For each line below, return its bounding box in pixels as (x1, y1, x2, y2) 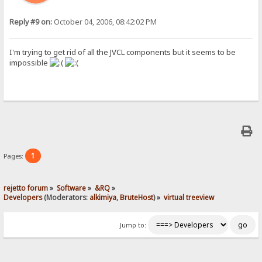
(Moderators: (42, 192, 90, 202)
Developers (4, 192, 43, 202)
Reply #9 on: (9, 17, 53, 27)
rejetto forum (4, 182, 49, 192)
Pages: (4, 151, 26, 160)
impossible (9, 57, 50, 68)
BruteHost (120, 192, 154, 202)
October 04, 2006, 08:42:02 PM (52, 17, 157, 27)
